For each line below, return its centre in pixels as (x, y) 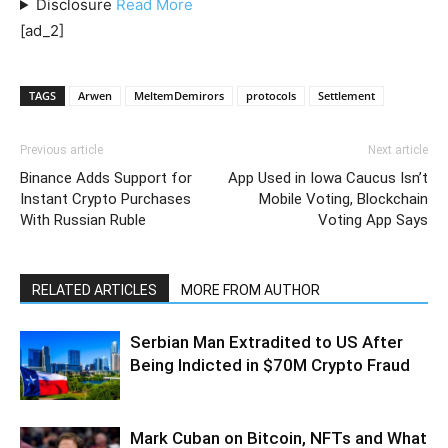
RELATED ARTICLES (94, 290)
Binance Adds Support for (106, 178)
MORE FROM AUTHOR (250, 290)
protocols (271, 95)
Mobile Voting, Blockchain (343, 199)
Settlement (346, 95)
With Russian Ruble (83, 220)
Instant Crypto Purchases (105, 199)
